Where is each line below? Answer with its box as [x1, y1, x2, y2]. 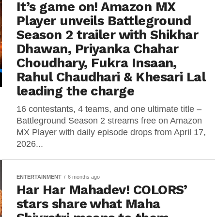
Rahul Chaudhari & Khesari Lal [16, 69, 206, 85]
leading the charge [16, 83, 135, 99]
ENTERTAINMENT [16, 174, 62, 180]
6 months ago [68, 174, 100, 180]
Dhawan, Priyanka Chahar [16, 41, 179, 57]
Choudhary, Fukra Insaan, [16, 55, 177, 71]
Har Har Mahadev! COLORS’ [16, 182, 187, 198]
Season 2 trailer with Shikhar [16, 27, 199, 43]
